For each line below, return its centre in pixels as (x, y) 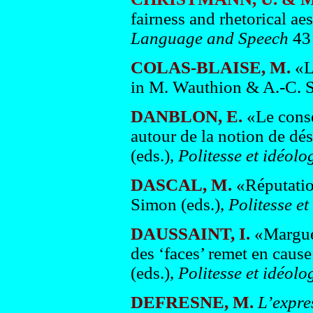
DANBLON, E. (186, 116)
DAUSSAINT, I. (190, 234)
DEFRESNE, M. (192, 302)
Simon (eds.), (177, 204)
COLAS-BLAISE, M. (212, 67)
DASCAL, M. (181, 185)
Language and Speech (211, 38)
